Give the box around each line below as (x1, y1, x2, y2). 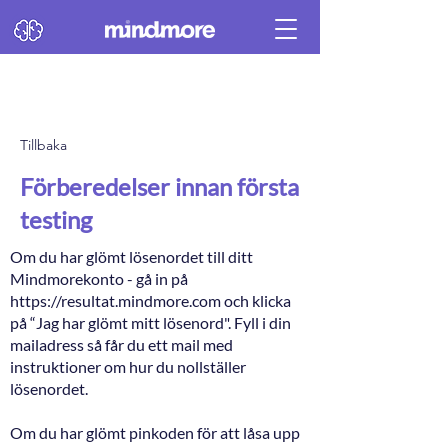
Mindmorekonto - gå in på (10, 269, 188, 288)
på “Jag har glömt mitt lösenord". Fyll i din (10, 313, 291, 332)
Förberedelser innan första (20, 172, 299, 201)
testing (20, 205, 92, 234)
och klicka (221, 291, 291, 310)
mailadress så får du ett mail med (10, 335, 233, 354)
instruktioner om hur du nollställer (10, 357, 246, 376)
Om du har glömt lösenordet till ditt (10, 247, 253, 266)
